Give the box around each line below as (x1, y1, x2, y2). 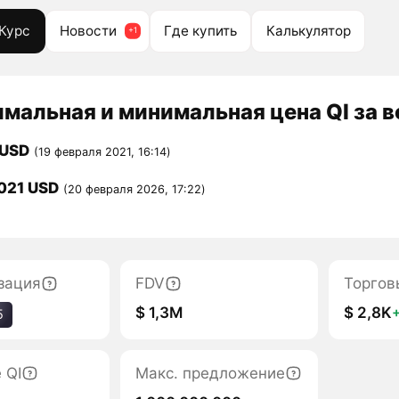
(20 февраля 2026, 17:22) (62, 183, 206, 197)
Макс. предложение (135, 363, 286, 382)
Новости (60, 21, 118, 39)
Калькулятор (265, 21, 351, 39)
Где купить (163, 21, 237, 39)
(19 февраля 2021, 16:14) (33, 145, 171, 159)
